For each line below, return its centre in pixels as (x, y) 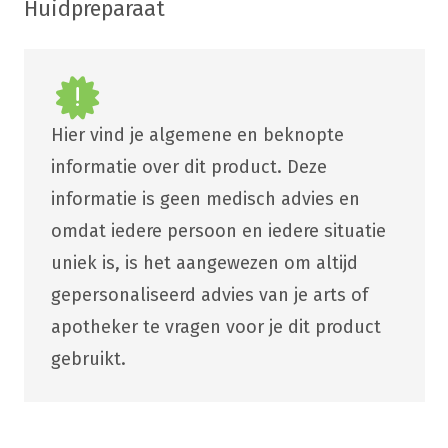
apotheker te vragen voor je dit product (215, 327)
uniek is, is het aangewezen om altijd (204, 263)
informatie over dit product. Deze (188, 167)
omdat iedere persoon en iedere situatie (218, 231)
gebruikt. (88, 359)
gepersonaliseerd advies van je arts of (209, 295)
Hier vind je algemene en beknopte (197, 135)
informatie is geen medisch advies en (205, 199)
